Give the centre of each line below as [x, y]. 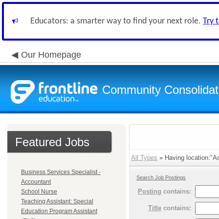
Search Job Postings [161, 177]
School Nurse [39, 192]
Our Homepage [51, 55]
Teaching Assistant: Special [57, 201]
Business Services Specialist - [61, 172]
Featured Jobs [52, 142]
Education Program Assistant [59, 211]
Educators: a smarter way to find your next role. [117, 21]
